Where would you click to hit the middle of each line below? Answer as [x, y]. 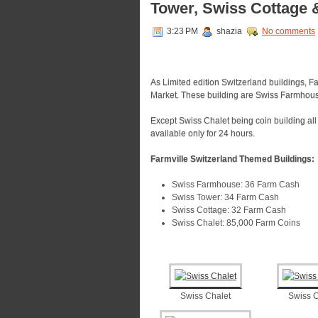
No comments [289, 32]
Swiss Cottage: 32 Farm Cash [229, 210]
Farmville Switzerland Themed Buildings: [232, 159]
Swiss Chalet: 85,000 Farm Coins [236, 223]
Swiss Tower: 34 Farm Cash [225, 197]
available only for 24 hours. [203, 133]
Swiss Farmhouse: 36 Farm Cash [236, 185]
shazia [229, 32]
